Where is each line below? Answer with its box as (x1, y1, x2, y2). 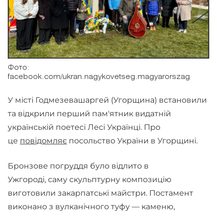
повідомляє (20, 136, 67, 145)
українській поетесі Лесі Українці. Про (8, 123, 160, 132)
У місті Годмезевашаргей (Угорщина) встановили (8, 95, 207, 105)
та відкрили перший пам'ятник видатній (8, 109, 171, 118)
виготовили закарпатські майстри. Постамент (8, 188, 193, 198)
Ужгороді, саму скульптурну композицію (8, 175, 171, 184)
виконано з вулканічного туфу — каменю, (8, 202, 175, 211)
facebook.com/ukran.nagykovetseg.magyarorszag (8, 74, 190, 80)
